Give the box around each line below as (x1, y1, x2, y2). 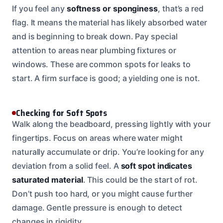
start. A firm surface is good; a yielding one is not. (12, 73, 200, 83)
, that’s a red (157, 3, 204, 13)
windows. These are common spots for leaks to (12, 59, 191, 69)
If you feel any (12, 3, 67, 13)
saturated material (12, 174, 83, 185)
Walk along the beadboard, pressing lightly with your (12, 118, 211, 129)
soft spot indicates (120, 160, 193, 171)
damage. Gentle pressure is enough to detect (12, 202, 182, 213)
